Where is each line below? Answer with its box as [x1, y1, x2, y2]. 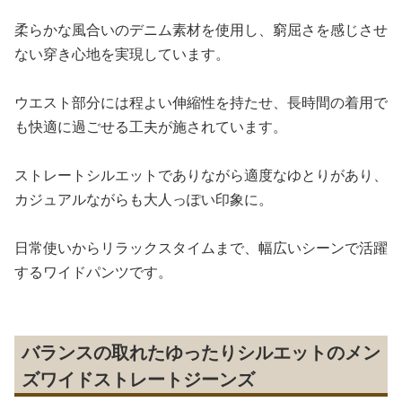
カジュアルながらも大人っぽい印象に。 [14, 189, 273, 209]
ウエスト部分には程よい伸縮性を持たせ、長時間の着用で [14, 92, 388, 112]
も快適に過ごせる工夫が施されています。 [14, 117, 287, 136]
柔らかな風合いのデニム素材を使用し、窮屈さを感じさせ [14, 20, 388, 39]
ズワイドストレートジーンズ [22, 367, 255, 391]
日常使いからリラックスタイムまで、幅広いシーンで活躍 [14, 238, 388, 258]
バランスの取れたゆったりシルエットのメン [22, 340, 380, 364]
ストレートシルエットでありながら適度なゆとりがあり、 [14, 165, 388, 185]
